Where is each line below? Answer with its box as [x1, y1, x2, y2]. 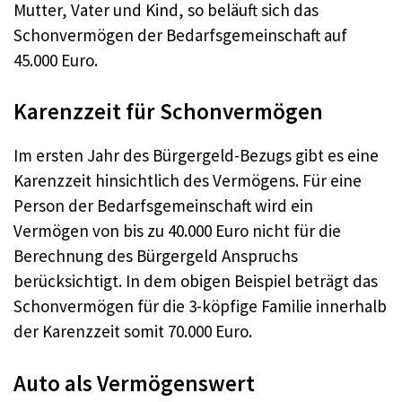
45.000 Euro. [13, 48, 98, 71]
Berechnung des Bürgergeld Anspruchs [13, 245, 298, 267]
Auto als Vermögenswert [13, 368, 255, 398]
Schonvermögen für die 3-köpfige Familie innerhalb [13, 295, 387, 318]
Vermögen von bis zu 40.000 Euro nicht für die [13, 220, 341, 242]
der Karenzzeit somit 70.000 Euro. [13, 320, 252, 343]
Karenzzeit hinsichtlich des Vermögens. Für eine [13, 170, 362, 192]
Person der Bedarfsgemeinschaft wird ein [13, 195, 313, 217]
